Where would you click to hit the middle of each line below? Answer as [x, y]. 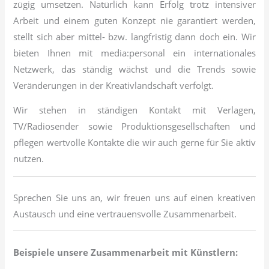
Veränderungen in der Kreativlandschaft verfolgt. [114, 85]
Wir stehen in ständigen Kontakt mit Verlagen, [134, 110]
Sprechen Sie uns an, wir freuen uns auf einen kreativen [134, 197]
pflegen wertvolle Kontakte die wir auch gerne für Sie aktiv [134, 143]
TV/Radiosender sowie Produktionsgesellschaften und [134, 126]
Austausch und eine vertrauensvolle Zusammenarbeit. [125, 213]
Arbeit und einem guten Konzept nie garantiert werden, [134, 20]
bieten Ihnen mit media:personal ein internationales [134, 53]
